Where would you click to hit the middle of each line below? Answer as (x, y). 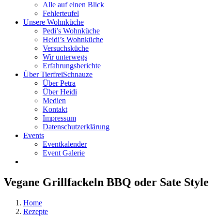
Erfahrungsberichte (72, 66)
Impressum (59, 118)
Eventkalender (65, 144)
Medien (54, 101)
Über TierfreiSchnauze (58, 74)
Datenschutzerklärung (76, 127)
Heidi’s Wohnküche (73, 39)
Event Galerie (64, 153)
